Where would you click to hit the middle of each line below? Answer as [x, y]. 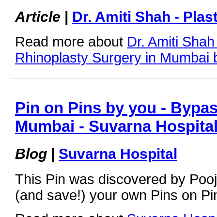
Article [38, 16]
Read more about [71, 42]
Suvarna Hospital [118, 154]
